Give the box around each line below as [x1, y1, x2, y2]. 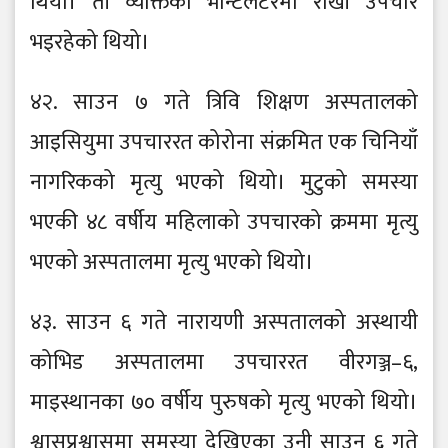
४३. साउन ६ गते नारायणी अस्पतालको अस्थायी [30, 304, 418, 342]
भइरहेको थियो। [30, 24, 150, 62]
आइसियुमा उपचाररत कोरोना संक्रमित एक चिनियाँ [30, 124, 418, 162]
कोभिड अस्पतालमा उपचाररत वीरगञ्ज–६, [30, 344, 418, 382]
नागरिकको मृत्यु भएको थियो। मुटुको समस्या [30, 164, 418, 202]
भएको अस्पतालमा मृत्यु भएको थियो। [30, 244, 314, 282]
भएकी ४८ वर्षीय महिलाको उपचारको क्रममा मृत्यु [30, 204, 418, 242]
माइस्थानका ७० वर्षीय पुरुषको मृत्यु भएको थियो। [30, 384, 418, 422]
